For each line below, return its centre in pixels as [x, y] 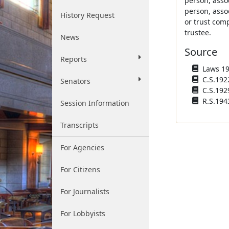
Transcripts [79, 125]
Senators [75, 81]
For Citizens [80, 169]
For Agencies [82, 147]
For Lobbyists [83, 213]
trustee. [198, 32]
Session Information [95, 103]
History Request [87, 15]
